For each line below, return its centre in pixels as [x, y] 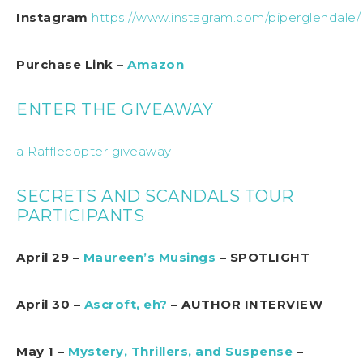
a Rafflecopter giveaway [94, 151]
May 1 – [42, 351]
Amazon [156, 64]
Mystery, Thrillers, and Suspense [180, 351]
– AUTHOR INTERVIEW [245, 304]
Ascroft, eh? [126, 304]
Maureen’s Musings [149, 257]
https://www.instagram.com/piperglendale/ [226, 17]
